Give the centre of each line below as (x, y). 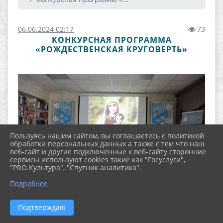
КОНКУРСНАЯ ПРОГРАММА (111, 40)
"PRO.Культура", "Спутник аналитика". (76, 167)
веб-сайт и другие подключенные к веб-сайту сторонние (108, 152)
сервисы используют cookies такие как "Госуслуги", (98, 160)
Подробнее (29, 183)
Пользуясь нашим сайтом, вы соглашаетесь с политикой (107, 136)
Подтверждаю (42, 207)
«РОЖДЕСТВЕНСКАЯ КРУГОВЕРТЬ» (111, 49)
